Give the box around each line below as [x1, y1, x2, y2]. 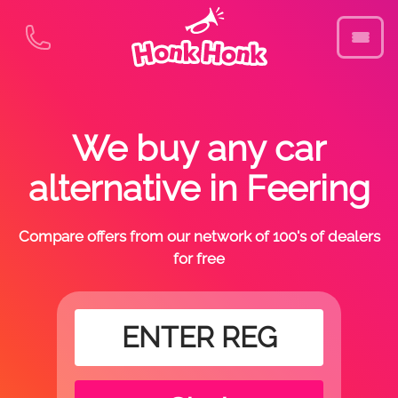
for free [173, 250, 225, 267]
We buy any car [72, 127, 326, 169]
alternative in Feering [28, 167, 370, 209]
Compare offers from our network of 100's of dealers [18, 227, 380, 245]
